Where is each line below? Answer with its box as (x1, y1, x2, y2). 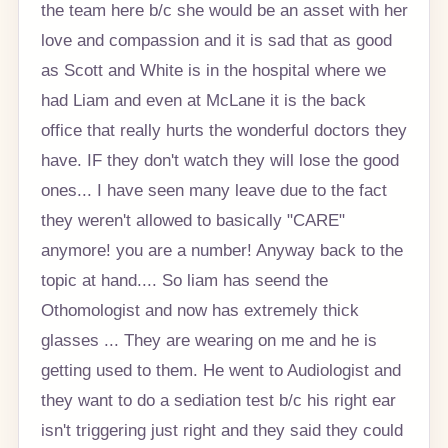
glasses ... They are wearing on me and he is (40, 330, 377, 351)
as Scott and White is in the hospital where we (40, 60, 386, 81)
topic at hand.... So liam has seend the (40, 270, 328, 291)
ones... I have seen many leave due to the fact (40, 180, 387, 201)
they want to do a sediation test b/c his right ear (40, 390, 396, 411)
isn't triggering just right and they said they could (40, 420, 403, 441)
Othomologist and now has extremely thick (40, 300, 359, 321)
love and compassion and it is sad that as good (40, 30, 392, 51)
